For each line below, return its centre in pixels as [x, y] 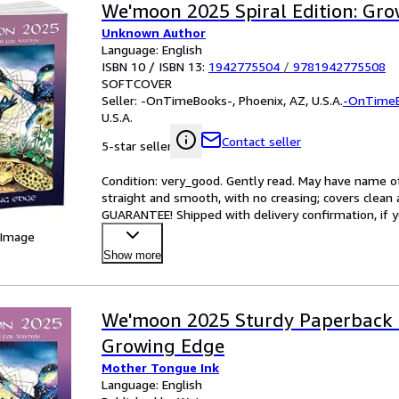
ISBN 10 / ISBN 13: [155, 66]
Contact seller [261, 141]
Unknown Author [154, 33]
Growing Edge [163, 346]
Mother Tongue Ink [160, 367]
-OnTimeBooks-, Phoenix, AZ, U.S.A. [242, 100]
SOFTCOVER [137, 83]
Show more [132, 255]
